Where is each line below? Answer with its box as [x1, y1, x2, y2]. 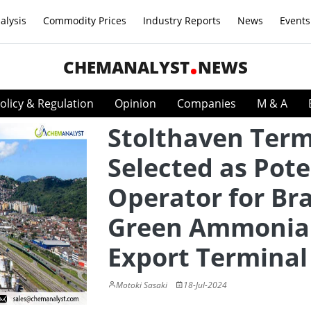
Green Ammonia [108, 210, 310, 244]
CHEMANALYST [63, 56, 190, 78]
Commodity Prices [43, 14, 126, 27]
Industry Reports [143, 14, 221, 27]
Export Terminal [108, 240, 308, 274]
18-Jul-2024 [183, 279, 227, 291]
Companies [177, 96, 236, 111]
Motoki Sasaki [116, 279, 167, 291]
